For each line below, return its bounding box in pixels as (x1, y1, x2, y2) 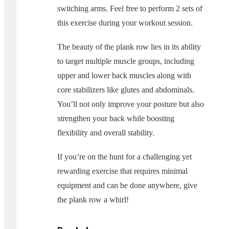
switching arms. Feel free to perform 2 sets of (57, 4, 202, 13)
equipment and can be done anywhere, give (57, 181, 197, 190)
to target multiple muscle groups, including (57, 57, 194, 66)
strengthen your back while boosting (57, 114, 174, 123)
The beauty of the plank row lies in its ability (57, 42, 201, 52)
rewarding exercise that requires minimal (57, 167, 188, 176)
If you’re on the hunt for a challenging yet (57, 152, 192, 162)
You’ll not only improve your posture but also (57, 100, 204, 109)
